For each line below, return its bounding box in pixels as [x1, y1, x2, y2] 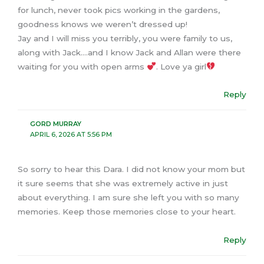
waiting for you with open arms [18, 61, 147, 71]
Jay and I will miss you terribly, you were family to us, [18, 33, 232, 43]
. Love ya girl [156, 61, 206, 71]
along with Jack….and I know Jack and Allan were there [18, 47, 241, 57]
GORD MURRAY [29, 119, 81, 128]
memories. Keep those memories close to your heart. [18, 207, 236, 217]
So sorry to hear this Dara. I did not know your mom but [18, 164, 245, 174]
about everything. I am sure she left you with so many [18, 193, 239, 203]
